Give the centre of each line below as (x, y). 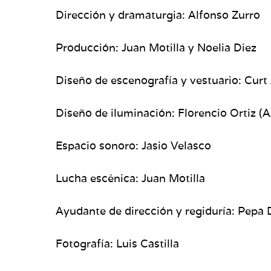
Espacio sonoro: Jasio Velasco (133, 145)
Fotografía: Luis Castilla (117, 243)
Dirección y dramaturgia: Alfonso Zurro (158, 15)
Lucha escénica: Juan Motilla (130, 178)
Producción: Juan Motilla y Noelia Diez (156, 47)
